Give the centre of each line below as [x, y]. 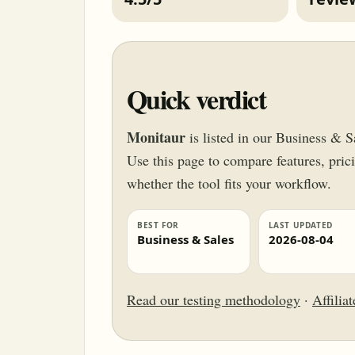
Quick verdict [197, 99]
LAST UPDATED [300, 225]
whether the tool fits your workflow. [229, 183]
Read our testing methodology [214, 300]
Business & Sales [185, 239]
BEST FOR [158, 225]
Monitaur [156, 137]
